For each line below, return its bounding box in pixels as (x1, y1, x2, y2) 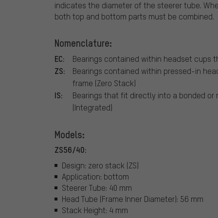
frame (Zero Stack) (73, 78, 136, 89)
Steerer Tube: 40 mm (62, 182, 132, 193)
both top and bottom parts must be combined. (54, 11, 214, 22)
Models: (54, 128, 85, 141)
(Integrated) (73, 102, 112, 113)
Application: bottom (62, 171, 129, 182)
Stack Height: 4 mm (62, 204, 128, 215)
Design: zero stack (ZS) (62, 160, 139, 170)
